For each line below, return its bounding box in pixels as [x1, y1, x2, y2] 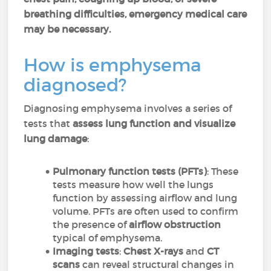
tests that [24, 117, 73, 129]
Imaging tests [53, 245, 120, 257]
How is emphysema [24, 54, 202, 76]
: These [207, 165, 239, 177]
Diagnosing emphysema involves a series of [24, 102, 232, 114]
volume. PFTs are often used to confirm [53, 205, 239, 217]
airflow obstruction [129, 218, 221, 230]
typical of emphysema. [53, 232, 163, 244]
